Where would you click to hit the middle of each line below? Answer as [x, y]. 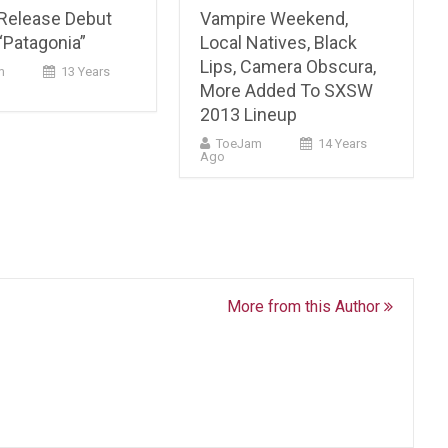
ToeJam [239, 143]
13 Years [85, 71]
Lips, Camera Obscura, [288, 66]
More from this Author [306, 306]
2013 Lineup [249, 114]
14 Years [343, 143]
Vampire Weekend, [274, 18]
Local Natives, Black [279, 42]
